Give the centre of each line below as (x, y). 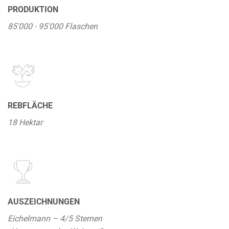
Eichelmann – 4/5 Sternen (55, 219)
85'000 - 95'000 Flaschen (53, 27)
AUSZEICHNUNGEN (44, 202)
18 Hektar (25, 123)
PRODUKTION (33, 10)
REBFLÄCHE (30, 106)
